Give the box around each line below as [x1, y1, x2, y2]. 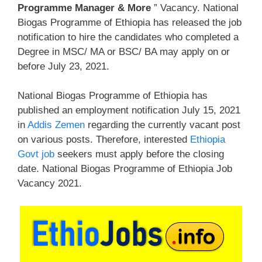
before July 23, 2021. [18, 60, 109, 72]
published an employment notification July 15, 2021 [18, 105, 240, 116]
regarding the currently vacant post [85, 119, 240, 130]
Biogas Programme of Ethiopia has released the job [18, 16, 242, 28]
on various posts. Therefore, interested [18, 134, 190, 145]
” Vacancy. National [151, 2, 239, 13]
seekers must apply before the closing [54, 149, 224, 160]
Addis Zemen [27, 119, 85, 130]
